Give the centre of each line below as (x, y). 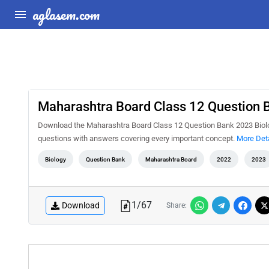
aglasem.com (66, 14)
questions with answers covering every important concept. (137, 138)
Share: (177, 205)
